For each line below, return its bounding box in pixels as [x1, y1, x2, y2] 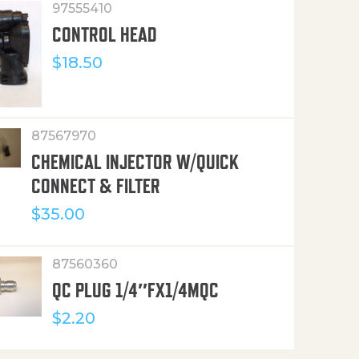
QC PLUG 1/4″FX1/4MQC [52, 279, 220, 302]
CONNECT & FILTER [30, 175, 160, 198]
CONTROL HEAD [52, 22, 158, 46]
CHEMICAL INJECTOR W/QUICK [30, 151, 239, 174]
